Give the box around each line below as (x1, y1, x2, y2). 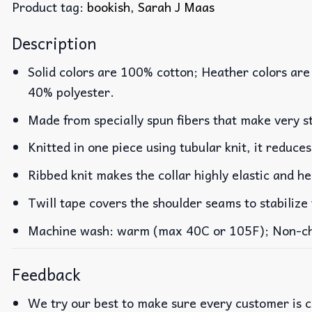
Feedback (12, 262, 81, 288)
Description (12, 30, 96, 56)
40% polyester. (28, 81, 115, 102)
